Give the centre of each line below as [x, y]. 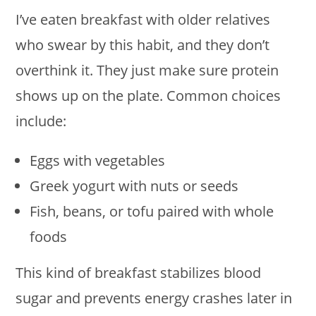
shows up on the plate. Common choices [148, 96]
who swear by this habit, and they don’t [143, 45]
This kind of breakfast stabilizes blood [139, 273]
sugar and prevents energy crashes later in [154, 298]
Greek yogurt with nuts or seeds [134, 186]
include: [41, 121]
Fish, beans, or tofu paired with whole [152, 211]
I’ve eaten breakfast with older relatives [143, 19]
